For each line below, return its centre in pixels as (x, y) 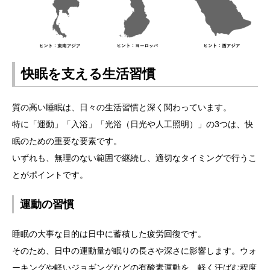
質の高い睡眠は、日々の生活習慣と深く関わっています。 (122, 107)
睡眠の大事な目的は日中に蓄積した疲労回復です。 (109, 234)
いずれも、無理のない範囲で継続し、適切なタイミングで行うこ (134, 158)
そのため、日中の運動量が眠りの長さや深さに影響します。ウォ (134, 250)
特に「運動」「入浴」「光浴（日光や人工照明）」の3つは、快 (133, 124)
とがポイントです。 (50, 174)
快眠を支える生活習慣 (88, 74)
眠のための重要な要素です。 (67, 141)
